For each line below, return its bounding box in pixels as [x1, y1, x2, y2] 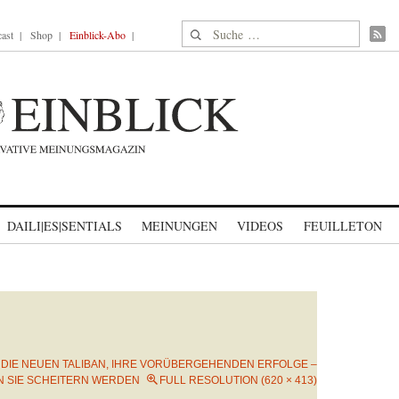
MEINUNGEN [142, 217, 217, 234]
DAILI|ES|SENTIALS [7, 217, 122, 234]
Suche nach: [182, 21, 250, 40]
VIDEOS [237, 217, 283, 234]
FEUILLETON [303, 217, 382, 234]
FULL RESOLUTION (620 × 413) [159, 374, 317, 387]
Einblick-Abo [69, 28, 126, 42]
